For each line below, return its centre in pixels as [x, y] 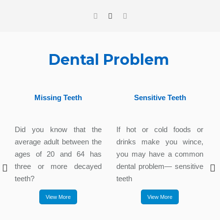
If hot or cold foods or [160, 129]
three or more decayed [58, 166]
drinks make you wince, [160, 141]
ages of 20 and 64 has [58, 154]
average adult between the [58, 141]
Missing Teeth [58, 97]
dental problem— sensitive [160, 166]
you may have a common [160, 154]
